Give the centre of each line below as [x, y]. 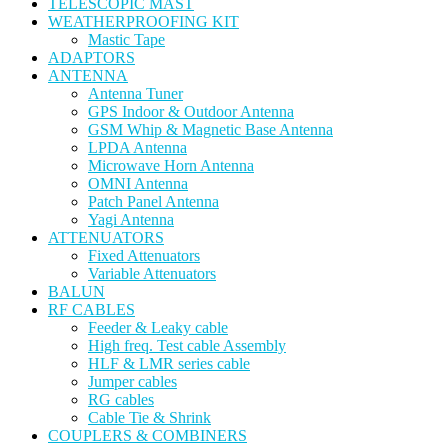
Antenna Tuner [135, 93]
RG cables [121, 399]
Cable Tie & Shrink [149, 417]
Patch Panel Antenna [153, 201]
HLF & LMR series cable [169, 363]
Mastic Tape [126, 39]
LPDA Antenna [137, 147]
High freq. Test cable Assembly [187, 345]
